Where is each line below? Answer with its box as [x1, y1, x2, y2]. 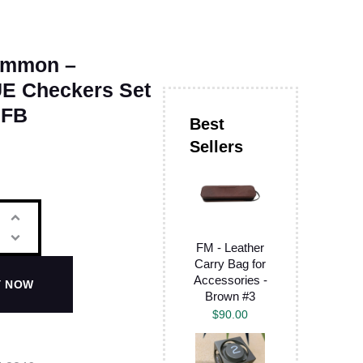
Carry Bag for [194, 257, 267, 271]
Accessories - [193, 273, 267, 288]
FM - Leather [196, 241, 265, 255]
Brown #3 [205, 289, 256, 304]
